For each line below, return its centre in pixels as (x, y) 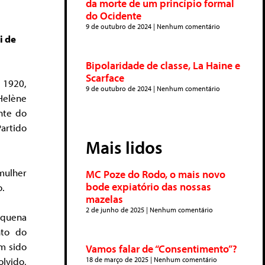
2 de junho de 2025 (116, 210)
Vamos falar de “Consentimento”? (161, 249)
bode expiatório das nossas (148, 187)
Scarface (105, 78)
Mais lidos (124, 147)
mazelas (104, 199)
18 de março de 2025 (118, 259)
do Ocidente (114, 16)
